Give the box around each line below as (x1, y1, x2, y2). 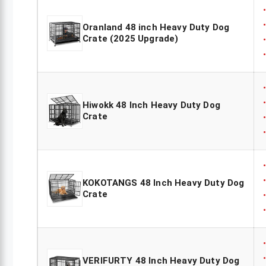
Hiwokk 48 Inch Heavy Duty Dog (83, 100, 220, 111)
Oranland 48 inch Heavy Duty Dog (83, 22, 230, 33)
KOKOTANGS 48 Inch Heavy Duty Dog (83, 178, 245, 189)
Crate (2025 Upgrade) (83, 33, 179, 45)
